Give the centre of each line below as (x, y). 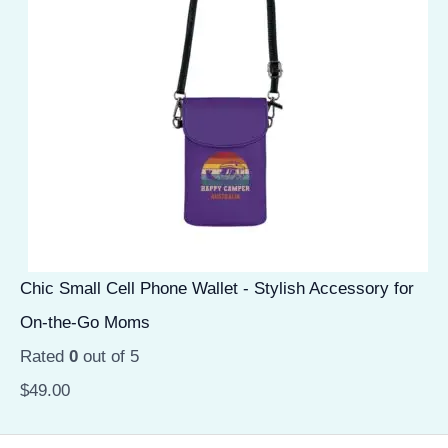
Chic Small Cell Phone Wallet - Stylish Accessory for (217, 289)
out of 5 (108, 357)
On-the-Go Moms (85, 323)
